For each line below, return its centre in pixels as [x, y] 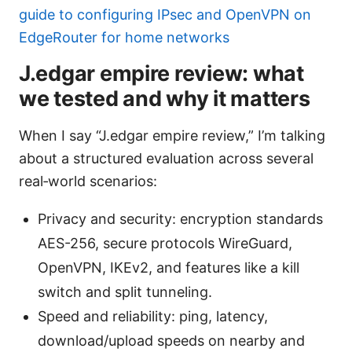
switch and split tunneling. [125, 292]
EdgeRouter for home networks [124, 38]
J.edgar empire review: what [161, 74]
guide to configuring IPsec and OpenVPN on [165, 15]
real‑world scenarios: [88, 181]
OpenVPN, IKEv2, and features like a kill [169, 268]
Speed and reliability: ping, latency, [153, 317]
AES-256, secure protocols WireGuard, [165, 244]
